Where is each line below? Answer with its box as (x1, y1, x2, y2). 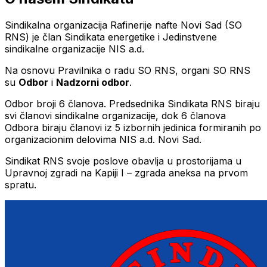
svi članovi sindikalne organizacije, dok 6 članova (5, 109, 226, 122)
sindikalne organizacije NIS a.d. (5, 42, 144, 55)
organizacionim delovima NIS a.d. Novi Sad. (5, 133, 201, 145)
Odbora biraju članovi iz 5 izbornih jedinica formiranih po (5, 121, 261, 133)
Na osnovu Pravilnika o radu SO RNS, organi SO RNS (5, 64, 250, 76)
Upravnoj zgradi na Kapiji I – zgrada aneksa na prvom (5, 166, 248, 179)
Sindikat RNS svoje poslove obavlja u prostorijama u (5, 154, 241, 167)
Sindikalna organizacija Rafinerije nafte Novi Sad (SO (5, 18, 242, 31)
